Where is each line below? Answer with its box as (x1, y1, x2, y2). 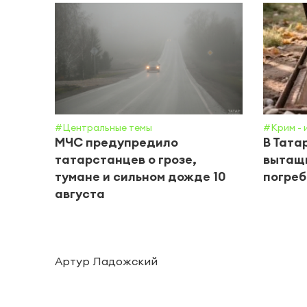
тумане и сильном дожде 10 (55, 169, 225, 185)
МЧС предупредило (55, 134, 178, 151)
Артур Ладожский (55, 254, 158, 269)
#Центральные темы (55, 121, 152, 134)
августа (55, 186, 105, 202)
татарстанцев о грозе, (55, 151, 197, 168)
